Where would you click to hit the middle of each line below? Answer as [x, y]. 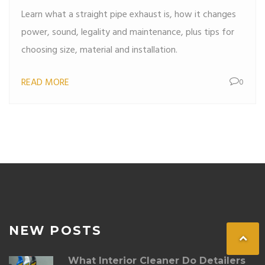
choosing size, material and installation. [99, 50]
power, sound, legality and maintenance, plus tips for [128, 33]
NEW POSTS [55, 230]
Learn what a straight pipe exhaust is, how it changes [129, 15]
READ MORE [45, 83]
